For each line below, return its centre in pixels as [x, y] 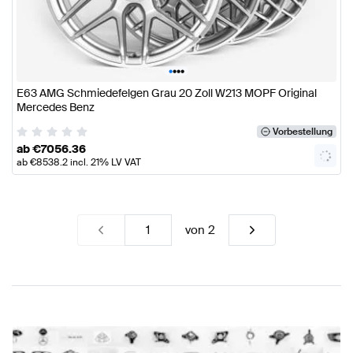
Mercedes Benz [56, 108]
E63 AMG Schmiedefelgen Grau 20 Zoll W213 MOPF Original [167, 93]
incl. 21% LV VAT [104, 162]
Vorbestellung [302, 131]
